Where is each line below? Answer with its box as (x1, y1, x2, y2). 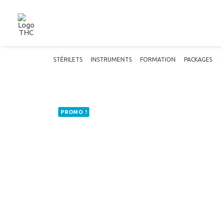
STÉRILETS (53, 56, 82, 63)
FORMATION (140, 56, 176, 63)
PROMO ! (61, 109, 87, 115)
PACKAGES (184, 56, 212, 63)
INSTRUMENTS (91, 56, 132, 63)
